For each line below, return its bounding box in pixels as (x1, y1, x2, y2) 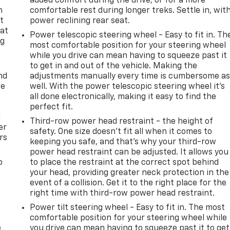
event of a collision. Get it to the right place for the (30, 179, 227, 187)
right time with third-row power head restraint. (30, 189, 215, 198)
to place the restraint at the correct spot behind (30, 158, 219, 167)
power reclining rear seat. (30, 16, 130, 25)
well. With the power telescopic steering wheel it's (30, 82, 225, 91)
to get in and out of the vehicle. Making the (30, 62, 198, 70)
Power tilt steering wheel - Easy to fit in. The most (30, 203, 225, 212)
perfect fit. (30, 103, 73, 111)
